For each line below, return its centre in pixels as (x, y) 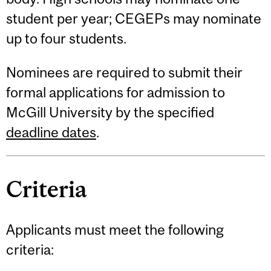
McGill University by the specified (110, 112)
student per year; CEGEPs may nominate (134, 19)
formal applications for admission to (116, 92)
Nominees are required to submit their (124, 72)
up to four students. (66, 39)
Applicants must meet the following (115, 230)
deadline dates (51, 132)
